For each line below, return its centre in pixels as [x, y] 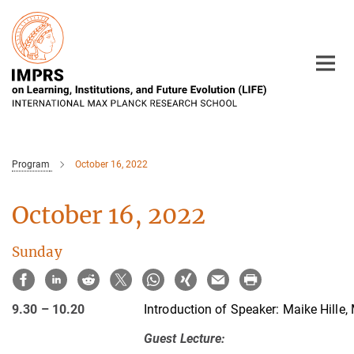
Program [31, 164]
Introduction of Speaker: [212, 309]
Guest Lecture [183, 338]
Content [26, 36]
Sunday [37, 252]
